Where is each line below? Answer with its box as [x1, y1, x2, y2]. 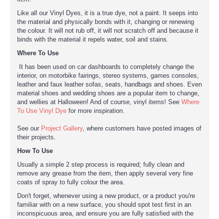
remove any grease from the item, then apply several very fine [17, 169, 193, 177]
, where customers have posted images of [83, 124, 201, 132]
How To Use [17, 147, 53, 154]
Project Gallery [41, 124, 83, 132]
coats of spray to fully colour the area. [17, 178, 125, 186]
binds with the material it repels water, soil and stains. [17, 35, 169, 43]
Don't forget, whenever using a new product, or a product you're [17, 192, 195, 199]
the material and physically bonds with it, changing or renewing [17, 18, 194, 25]
